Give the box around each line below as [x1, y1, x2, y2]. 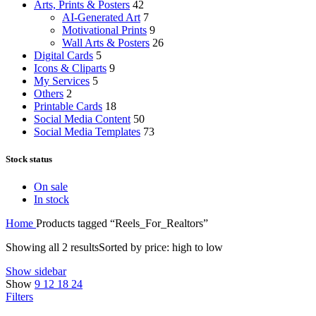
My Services [34, 74, 90, 87]
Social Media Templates [34, 125, 140, 138]
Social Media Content [34, 112, 130, 125]
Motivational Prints [62, 23, 147, 36]
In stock [34, 193, 69, 206]
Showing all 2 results [6, 241, 99, 254]
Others [34, 87, 63, 99]
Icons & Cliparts [34, 61, 107, 74]
